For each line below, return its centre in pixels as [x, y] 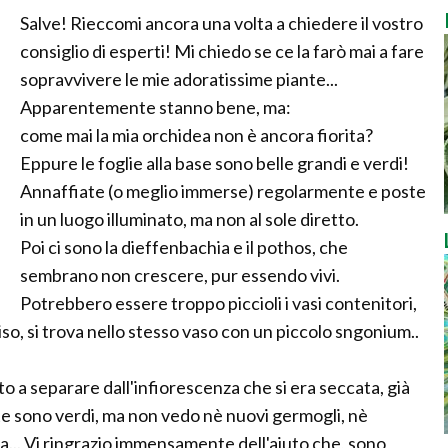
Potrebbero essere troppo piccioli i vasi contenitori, [218, 303]
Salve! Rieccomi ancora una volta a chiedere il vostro [221, 23]
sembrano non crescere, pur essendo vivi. [180, 275]
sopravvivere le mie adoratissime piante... [179, 79]
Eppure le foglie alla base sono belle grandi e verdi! [214, 163]
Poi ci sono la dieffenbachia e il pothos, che [184, 247]
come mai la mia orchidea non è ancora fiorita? [196, 135]
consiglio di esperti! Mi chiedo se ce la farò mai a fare [222, 51]
